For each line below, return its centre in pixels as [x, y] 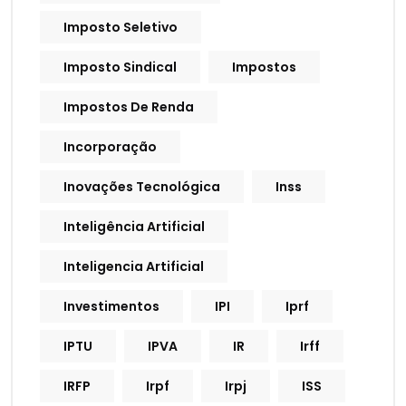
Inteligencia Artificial [134, 267]
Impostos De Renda [129, 107]
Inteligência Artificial [134, 227]
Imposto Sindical [120, 68]
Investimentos [111, 307]
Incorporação [110, 147]
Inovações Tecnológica [142, 187]
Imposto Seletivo [121, 28]
